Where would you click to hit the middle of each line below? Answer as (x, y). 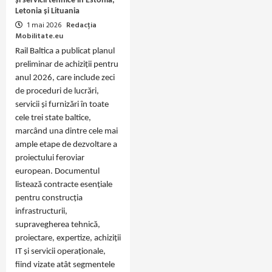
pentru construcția (49, 198)
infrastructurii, (41, 211)
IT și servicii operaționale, (60, 251)
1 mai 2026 (44, 25)
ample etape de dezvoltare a (66, 144)
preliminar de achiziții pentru (67, 64)
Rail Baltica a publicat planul (65, 51)
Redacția (81, 25)
